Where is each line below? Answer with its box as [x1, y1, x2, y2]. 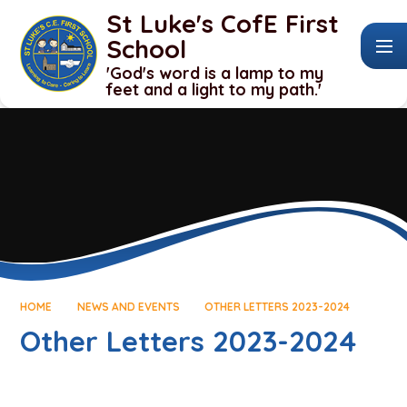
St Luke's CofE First [106, 7, 340, 39]
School [106, 33, 187, 65]
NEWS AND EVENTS [76, 300, 180, 314]
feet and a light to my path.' [106, 78, 323, 99]
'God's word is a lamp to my [106, 62, 324, 83]
